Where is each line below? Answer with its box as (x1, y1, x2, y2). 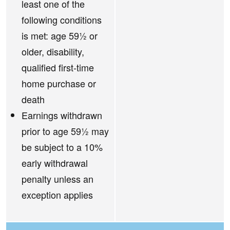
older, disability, (22, 45, 84, 59)
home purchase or (22, 76, 96, 90)
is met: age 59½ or (22, 29, 98, 43)
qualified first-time (22, 61, 94, 74)
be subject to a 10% (22, 140, 103, 154)
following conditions (22, 13, 102, 27)
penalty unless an (22, 172, 93, 186)
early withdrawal (22, 156, 88, 170)
